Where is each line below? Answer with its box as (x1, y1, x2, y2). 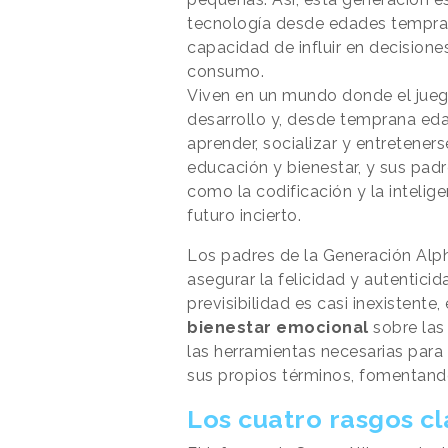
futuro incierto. (187, 205, 301, 225)
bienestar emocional (187, 317, 369, 337)
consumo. (187, 61, 264, 81)
